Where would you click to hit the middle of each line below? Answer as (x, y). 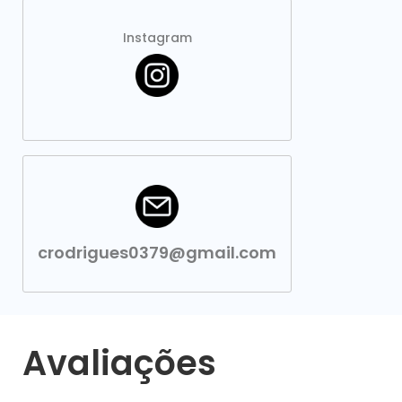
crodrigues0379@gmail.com (157, 253)
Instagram (157, 38)
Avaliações (119, 363)
